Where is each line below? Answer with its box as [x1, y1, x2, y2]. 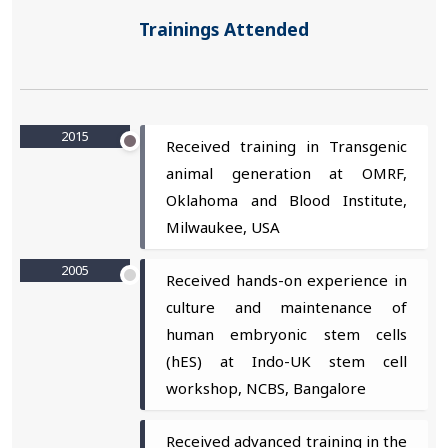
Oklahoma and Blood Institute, [166, 189, 407, 210]
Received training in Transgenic [166, 135, 407, 156]
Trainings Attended [139, 16, 309, 41]
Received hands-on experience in [166, 269, 407, 290]
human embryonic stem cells [166, 323, 407, 344]
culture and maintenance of [166, 296, 407, 317]
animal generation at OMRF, [166, 162, 407, 183]
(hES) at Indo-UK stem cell [166, 350, 407, 371]
